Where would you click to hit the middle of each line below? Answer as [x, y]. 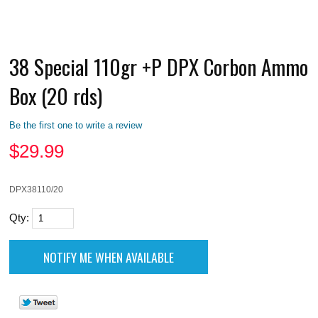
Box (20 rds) [56, 95]
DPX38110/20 [37, 189]
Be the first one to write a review [76, 125]
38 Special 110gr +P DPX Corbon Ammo [159, 66]
